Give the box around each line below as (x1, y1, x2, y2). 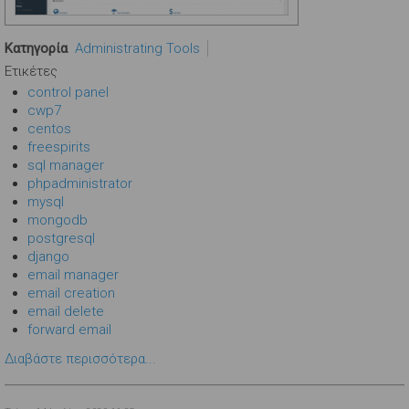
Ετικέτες (5, 62, 58, 79)
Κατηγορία (5, 39, 68, 57)
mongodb (27, 211, 88, 228)
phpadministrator (27, 174, 132, 192)
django (27, 247, 69, 265)
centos (27, 120, 71, 137)
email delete (27, 302, 104, 320)
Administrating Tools (75, 39, 200, 57)
